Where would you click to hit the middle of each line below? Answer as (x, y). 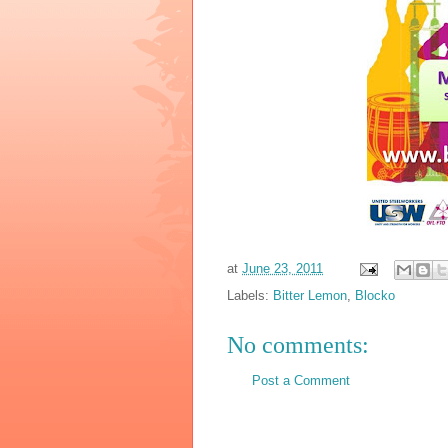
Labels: (250, 295)
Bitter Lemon (310, 295)
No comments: (298, 344)
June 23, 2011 (282, 268)
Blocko (375, 295)
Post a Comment (301, 380)
